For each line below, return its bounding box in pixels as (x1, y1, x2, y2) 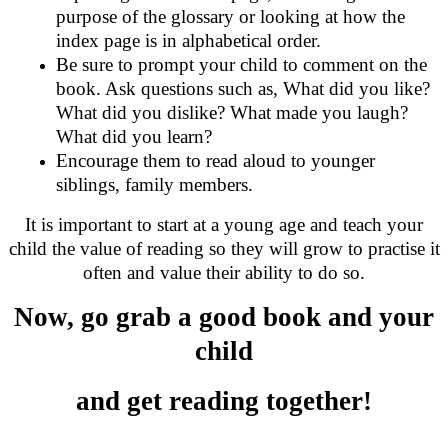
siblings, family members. (56, 174, 253, 196)
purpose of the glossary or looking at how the (56, 6, 405, 28)
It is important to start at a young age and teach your (25, 214, 423, 236)
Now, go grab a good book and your (14, 302, 434, 333)
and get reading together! (76, 386, 372, 417)
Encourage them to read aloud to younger (56, 150, 375, 172)
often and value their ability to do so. (83, 262, 365, 284)
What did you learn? (56, 126, 212, 148)
